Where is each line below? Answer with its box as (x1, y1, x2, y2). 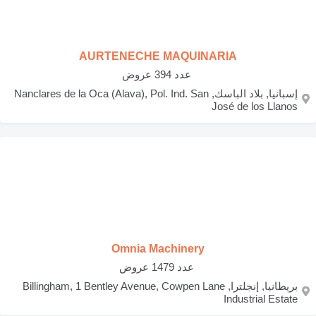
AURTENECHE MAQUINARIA (79, 50, 237, 62)
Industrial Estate (224, 293, 298, 305)
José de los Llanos (212, 100, 298, 112)
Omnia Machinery (111, 243, 205, 255)
